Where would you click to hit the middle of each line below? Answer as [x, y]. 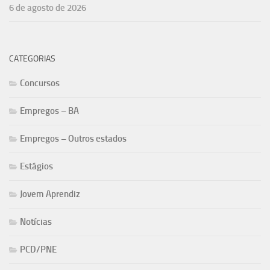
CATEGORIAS [32, 58]
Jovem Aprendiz [50, 194]
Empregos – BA [49, 111]
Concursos [40, 83]
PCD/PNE [38, 249]
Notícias [36, 221]
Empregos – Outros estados [73, 138]
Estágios [36, 166]
